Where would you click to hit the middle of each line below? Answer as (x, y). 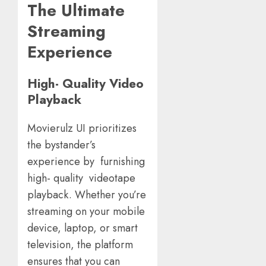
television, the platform (80, 245)
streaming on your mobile (86, 212)
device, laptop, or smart (83, 228)
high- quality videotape (81, 178)
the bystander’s (61, 145)
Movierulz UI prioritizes (82, 129)
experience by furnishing (86, 162)
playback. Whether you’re (87, 195)
